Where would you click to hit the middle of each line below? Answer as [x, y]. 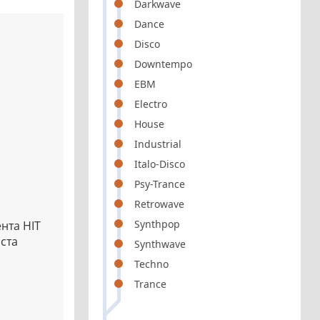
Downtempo [164, 64]
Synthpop [157, 224]
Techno [152, 264]
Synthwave [160, 244]
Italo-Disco [160, 164]
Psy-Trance [160, 184]
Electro [151, 104]
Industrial [158, 144]
